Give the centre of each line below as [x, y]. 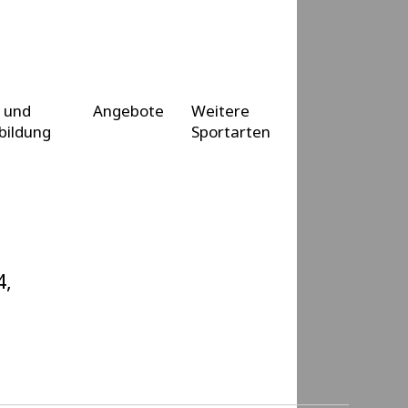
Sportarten [230, 132]
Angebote [128, 111]
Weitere [220, 111]
